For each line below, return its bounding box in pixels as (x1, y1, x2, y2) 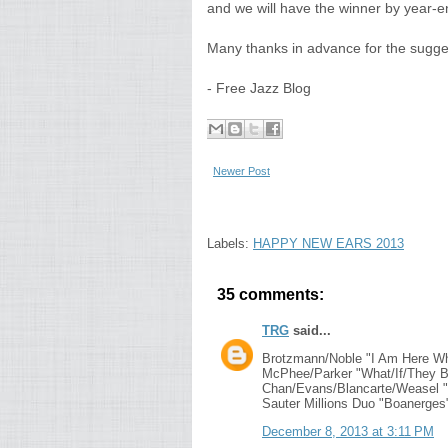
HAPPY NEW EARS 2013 (253, 236, 404, 251)
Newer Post (213, 165, 270, 177)
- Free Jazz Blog (207, 80, 311, 96)
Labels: (207, 236, 253, 251)
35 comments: (217, 286, 324, 303)
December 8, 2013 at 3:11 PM (262, 424, 434, 439)
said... (289, 323, 331, 338)
